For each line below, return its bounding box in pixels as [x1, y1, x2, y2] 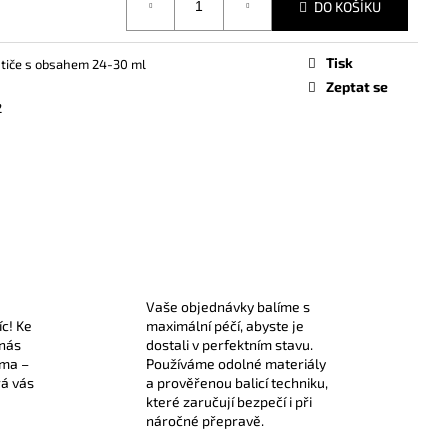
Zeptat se [326, 77, 388, 95]
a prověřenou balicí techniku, [145, 374, 328, 391]
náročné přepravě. [145, 412, 264, 429]
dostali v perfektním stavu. [145, 336, 313, 353]
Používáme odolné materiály [145, 355, 326, 372]
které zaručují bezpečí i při [145, 393, 312, 410]
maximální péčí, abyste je [145, 317, 304, 334]
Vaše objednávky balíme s [145, 298, 310, 315]
